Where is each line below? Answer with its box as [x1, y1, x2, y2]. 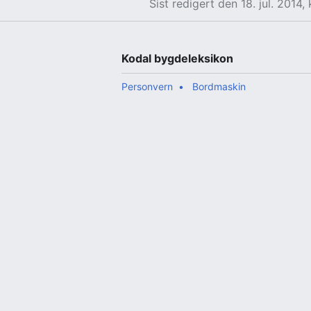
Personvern [121, 81, 174, 93]
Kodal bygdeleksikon [121, 51, 234, 66]
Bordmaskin [192, 81, 246, 93]
